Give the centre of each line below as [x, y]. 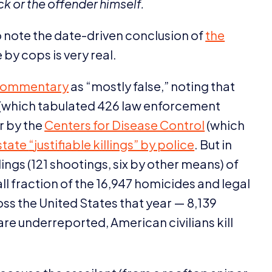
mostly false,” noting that [163, 86]
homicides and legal [192, 183]
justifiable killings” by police [114, 144]
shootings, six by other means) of [144, 163]
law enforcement [170, 105]
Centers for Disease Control [125, 124]
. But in [213, 144]
